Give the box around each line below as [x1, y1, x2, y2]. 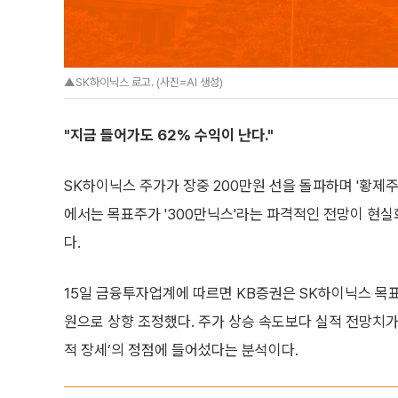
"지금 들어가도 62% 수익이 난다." [64, 126, 274, 144]
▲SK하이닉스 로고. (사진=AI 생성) [64, 76, 223, 89]
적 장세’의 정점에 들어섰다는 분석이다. [64, 341, 298, 359]
